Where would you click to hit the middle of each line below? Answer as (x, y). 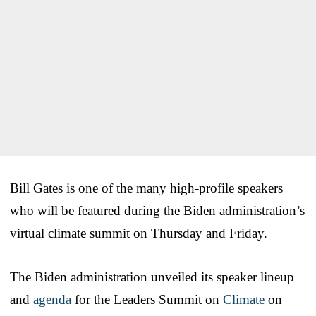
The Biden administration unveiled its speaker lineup (152, 276)
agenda (52, 299)
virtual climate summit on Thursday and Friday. (139, 233)
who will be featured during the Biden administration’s (157, 210)
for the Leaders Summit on (147, 299)
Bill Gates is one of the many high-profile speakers (146, 188)
